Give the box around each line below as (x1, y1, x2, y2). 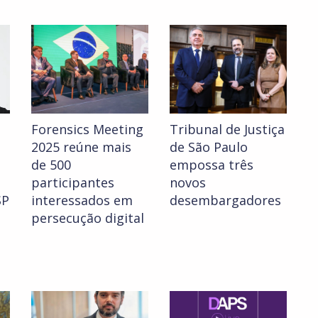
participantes (31, 174, 114, 192)
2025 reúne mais (31, 138, 131, 156)
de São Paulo (170, 138, 248, 156)
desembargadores (170, 192, 281, 209)
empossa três (170, 156, 253, 174)
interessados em (31, 192, 133, 209)
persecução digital (31, 209, 144, 227)
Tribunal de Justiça (170, 121, 285, 138)
